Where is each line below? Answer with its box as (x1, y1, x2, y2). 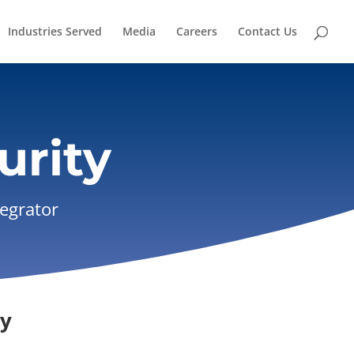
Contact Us (238, 24, 297, 39)
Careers (176, 24, 217, 39)
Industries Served (8, 24, 102, 39)
